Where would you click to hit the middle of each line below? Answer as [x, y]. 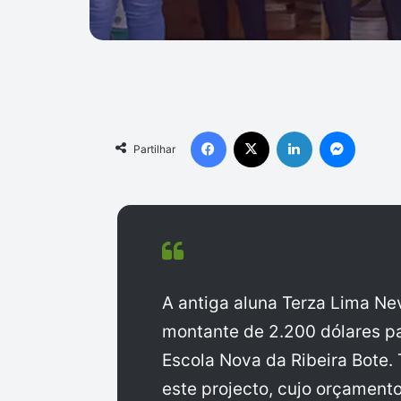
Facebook [252, 130]
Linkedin [334, 130]
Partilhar [154, 149]
